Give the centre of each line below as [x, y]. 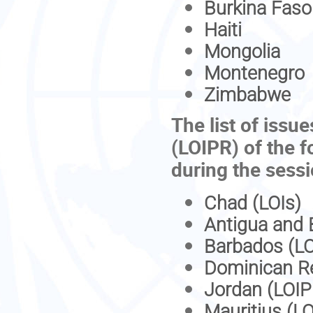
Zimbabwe [247, 95]
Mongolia [242, 51]
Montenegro [254, 73]
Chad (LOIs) [255, 203]
